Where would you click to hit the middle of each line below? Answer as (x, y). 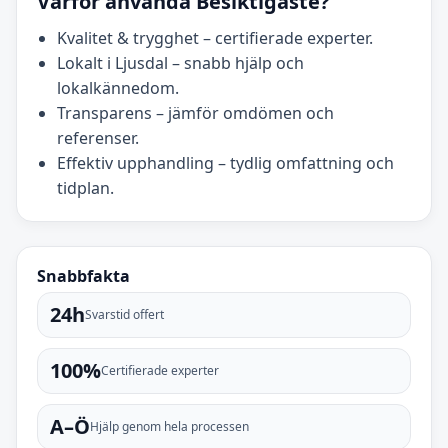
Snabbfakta (83, 276)
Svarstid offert (124, 315)
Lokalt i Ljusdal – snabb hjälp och (180, 63)
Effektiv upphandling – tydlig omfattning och (225, 163)
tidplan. (85, 188)
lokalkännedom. (118, 88)
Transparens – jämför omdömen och (195, 113)
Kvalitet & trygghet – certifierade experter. (215, 38)
